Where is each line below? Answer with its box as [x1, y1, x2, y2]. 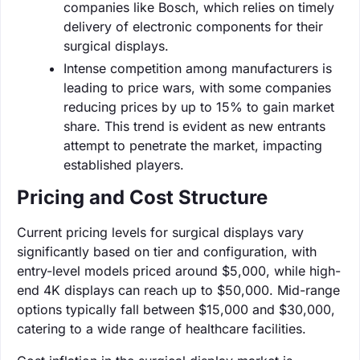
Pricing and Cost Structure [17, 185, 268, 209]
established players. [63, 156, 184, 173]
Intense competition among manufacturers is [63, 59, 332, 76]
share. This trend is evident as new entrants [63, 117, 325, 134]
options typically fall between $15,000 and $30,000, [17, 301, 335, 317]
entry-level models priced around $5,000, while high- [17, 262, 341, 279]
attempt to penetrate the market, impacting [63, 137, 322, 153]
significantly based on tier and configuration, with [17, 243, 317, 260]
